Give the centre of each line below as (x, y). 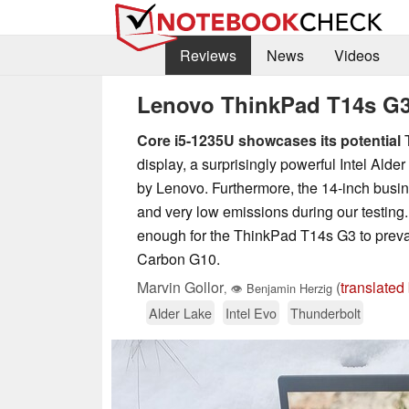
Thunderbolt (325, 312)
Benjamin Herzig (288, 288)
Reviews (208, 56)
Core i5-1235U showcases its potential (269, 140)
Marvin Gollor (180, 287)
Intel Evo (251, 312)
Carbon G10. (178, 258)
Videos (357, 56)
